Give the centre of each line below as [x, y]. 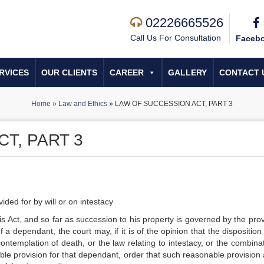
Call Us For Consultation [176, 38]
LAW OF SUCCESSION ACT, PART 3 [174, 104]
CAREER [127, 72]
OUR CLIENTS [69, 72]
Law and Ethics [83, 104]
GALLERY [187, 72]
